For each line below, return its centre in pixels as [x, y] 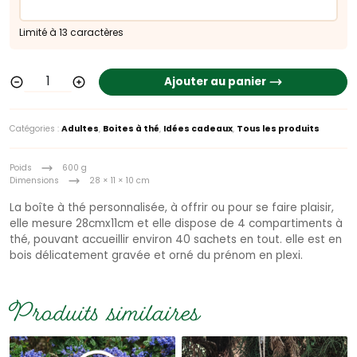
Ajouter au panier [216, 81]
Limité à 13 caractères [71, 32]
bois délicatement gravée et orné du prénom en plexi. [156, 256]
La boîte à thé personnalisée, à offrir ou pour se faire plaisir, [172, 208]
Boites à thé [131, 128]
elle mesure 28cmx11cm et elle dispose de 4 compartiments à [176, 224]
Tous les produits [278, 128]
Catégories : [35, 128]
